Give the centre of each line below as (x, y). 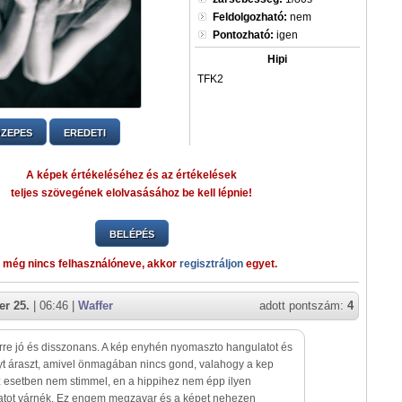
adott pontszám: (303, 306)
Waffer (96, 306)
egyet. (260, 264)
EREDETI (84, 133)
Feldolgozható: (250, 17)
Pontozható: (243, 35)
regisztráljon (211, 264)
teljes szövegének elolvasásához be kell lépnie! (131, 193)
